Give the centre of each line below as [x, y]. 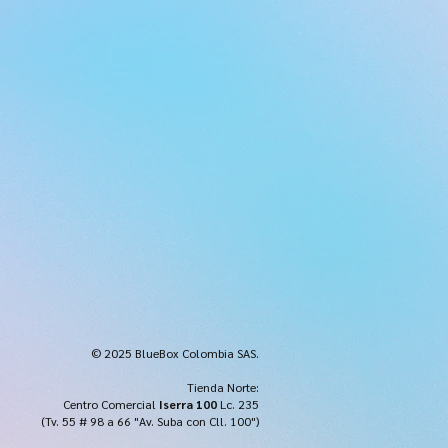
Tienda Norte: [223, 386]
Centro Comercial [111, 403]
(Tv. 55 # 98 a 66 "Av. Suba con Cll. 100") [150, 420]
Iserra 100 [188, 403]
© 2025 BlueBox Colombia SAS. [175, 352]
